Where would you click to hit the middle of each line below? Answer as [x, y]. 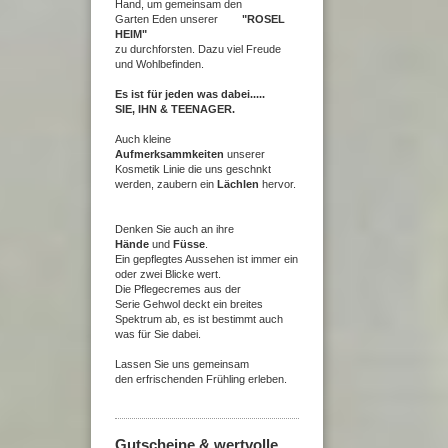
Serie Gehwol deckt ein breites [189, 303]
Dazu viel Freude [239, 48]
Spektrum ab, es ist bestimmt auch [199, 318]
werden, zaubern [157, 183]
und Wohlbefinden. [159, 63]
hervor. [279, 183]
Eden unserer [197, 18]
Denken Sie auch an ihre [174, 228]
